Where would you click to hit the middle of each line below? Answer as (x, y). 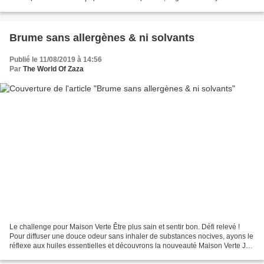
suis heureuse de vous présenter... (64, 255)
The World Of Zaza (53, 69)
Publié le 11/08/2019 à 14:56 (56, 60)
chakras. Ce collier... (42, 7)
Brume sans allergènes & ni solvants (102, 38)
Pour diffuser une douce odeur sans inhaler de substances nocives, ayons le (131, 236)
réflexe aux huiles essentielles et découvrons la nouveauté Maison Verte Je (130, 245)
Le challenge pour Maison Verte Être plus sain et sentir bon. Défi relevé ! (125, 227)
